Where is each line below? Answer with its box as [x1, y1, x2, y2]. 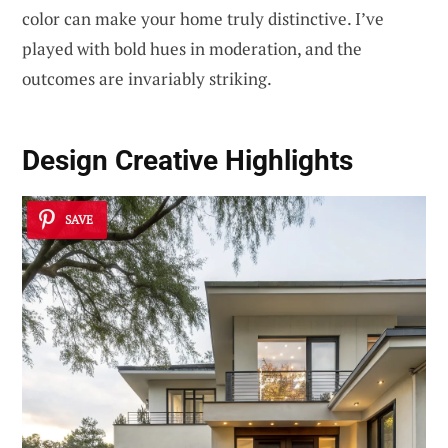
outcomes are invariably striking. [22, 66, 272, 90]
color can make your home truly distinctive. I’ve [22, 6, 384, 30]
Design [22, 143, 115, 177]
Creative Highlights [115, 143, 353, 177]
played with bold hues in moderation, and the [22, 36, 362, 60]
